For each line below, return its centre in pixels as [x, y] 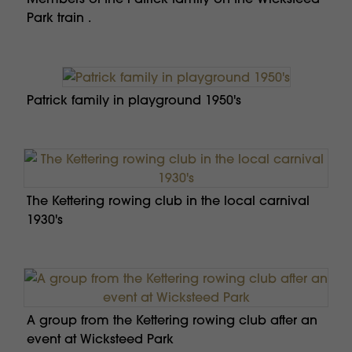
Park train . [59, 18]
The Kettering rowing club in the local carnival [168, 200]
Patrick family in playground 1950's [134, 99]
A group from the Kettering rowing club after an [172, 319]
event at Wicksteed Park [100, 338]
